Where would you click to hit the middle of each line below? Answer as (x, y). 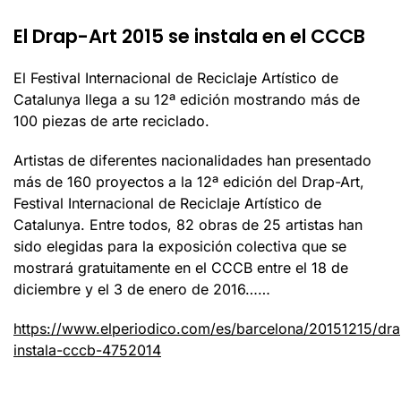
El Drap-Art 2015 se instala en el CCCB (189, 37)
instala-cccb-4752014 (87, 350)
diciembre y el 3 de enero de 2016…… (142, 290)
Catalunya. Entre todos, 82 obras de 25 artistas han (188, 225)
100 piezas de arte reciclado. (111, 121)
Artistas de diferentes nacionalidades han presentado (192, 161)
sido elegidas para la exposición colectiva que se (180, 247)
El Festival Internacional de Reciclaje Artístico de (176, 78)
